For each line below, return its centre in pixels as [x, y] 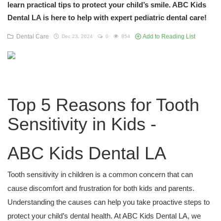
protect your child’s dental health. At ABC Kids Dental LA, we [104, 216]
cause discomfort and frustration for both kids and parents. [101, 188]
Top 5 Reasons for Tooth [103, 105]
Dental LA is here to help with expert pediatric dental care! [107, 18]
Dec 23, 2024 [76, 36]
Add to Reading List [168, 37]
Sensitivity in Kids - [82, 124]
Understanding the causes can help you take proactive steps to [109, 202]
